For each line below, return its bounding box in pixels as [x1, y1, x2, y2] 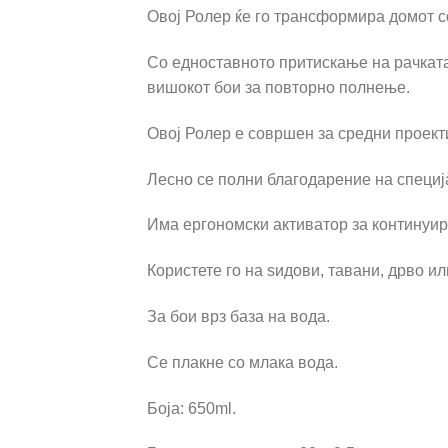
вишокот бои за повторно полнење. [147, 79, 410, 97]
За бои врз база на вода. [147, 308, 330, 326]
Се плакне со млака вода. [147, 353, 338, 371]
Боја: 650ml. [147, 399, 236, 417]
